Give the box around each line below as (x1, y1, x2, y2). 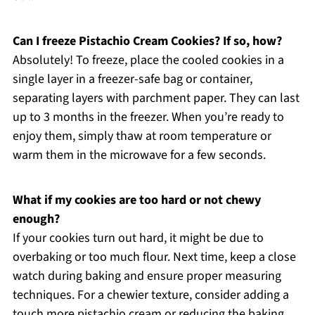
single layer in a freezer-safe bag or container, (12, 70, 252, 88)
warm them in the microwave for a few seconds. (12, 146, 266, 164)
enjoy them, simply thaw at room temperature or (12, 127, 271, 145)
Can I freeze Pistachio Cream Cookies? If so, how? (12, 32, 282, 50)
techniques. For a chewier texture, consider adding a (12, 285, 289, 304)
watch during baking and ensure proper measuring (12, 266, 281, 285)
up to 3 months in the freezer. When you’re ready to (12, 108, 284, 126)
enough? (12, 210, 60, 228)
